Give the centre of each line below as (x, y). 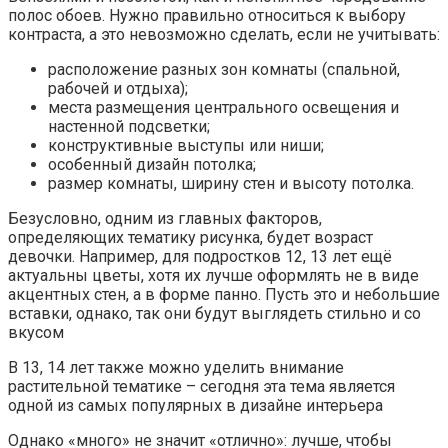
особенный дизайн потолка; (152, 165)
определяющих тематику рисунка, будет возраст (190, 238)
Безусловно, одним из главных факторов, (165, 219)
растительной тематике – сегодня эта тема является (201, 387)
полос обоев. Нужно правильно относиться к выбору (207, 16)
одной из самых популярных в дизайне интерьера (195, 406)
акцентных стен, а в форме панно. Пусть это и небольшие (224, 295)
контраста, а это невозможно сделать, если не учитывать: (224, 35)
